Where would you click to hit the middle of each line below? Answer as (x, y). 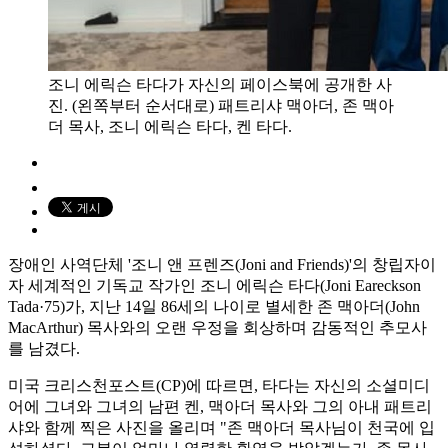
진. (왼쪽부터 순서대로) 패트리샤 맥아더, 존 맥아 (221, 105)
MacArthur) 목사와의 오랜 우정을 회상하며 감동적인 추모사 (217, 327)
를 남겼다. (44, 348)
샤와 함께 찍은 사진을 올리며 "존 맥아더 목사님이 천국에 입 (221, 427)
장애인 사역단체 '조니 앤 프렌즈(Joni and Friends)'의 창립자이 (222, 264)
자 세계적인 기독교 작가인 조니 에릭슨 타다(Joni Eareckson (214, 285)
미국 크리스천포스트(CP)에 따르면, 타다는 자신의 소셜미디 (219, 385)
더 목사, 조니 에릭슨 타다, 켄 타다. (170, 126)
